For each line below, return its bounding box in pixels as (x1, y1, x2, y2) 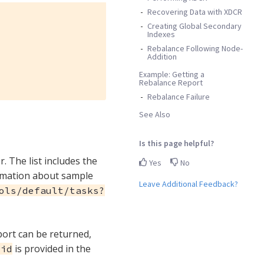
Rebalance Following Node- (147, 42, 243, 54)
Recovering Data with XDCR (147, 6, 242, 17)
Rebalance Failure (147, 91, 210, 102)
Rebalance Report (139, 77, 203, 88)
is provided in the (12, 242, 91, 255)
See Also (139, 108, 170, 120)
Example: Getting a (139, 68, 204, 80)
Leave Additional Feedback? (139, 178, 238, 189)
